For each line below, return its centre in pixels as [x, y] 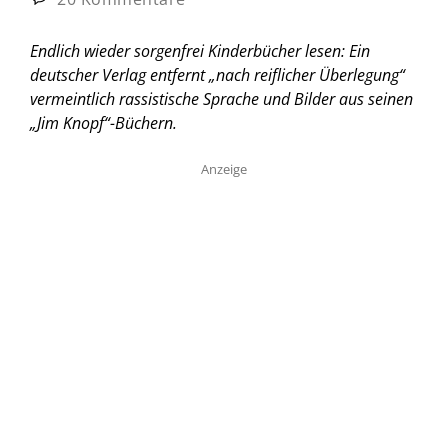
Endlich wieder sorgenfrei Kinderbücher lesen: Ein [200, 50]
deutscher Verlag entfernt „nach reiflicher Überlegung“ [217, 74]
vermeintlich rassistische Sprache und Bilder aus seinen [221, 98]
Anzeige [224, 168]
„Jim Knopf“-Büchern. [103, 122]
